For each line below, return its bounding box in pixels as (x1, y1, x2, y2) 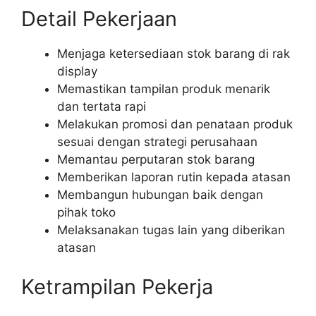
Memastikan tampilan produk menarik (57, 82, 270, 97)
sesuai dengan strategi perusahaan (57, 135, 257, 150)
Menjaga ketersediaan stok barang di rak (57, 47, 290, 61)
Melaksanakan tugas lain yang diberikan (57, 223, 285, 238)
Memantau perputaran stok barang (57, 152, 255, 167)
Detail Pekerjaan (21, 6, 177, 32)
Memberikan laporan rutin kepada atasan (57, 170, 291, 185)
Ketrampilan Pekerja (21, 274, 213, 299)
